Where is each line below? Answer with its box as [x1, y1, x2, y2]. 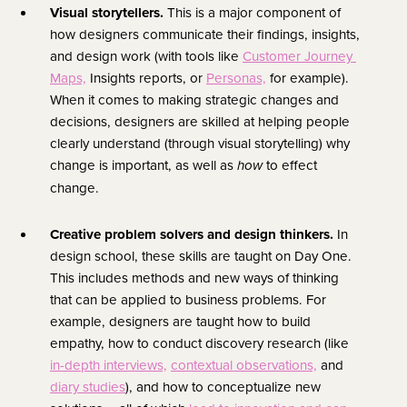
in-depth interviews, [50, 354, 167, 374]
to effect [263, 154, 317, 174]
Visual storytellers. [50, 2, 167, 23]
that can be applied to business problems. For [50, 289, 326, 309]
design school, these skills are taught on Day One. [50, 245, 352, 265]
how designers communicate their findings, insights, [50, 24, 360, 44]
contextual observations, [171, 354, 317, 374]
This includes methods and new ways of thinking [50, 267, 339, 287]
